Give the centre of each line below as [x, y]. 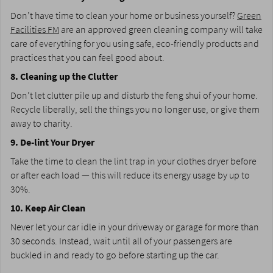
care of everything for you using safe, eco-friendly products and [135, 43]
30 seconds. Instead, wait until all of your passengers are [121, 241]
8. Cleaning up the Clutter [64, 76]
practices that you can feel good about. [87, 57]
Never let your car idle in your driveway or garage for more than [135, 227]
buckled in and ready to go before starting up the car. [115, 255]
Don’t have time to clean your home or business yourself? [124, 15]
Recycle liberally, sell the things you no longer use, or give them [135, 109]
